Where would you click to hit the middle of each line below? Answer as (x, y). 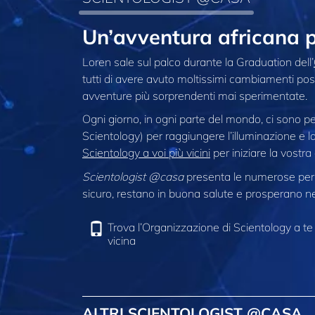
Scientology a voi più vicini (146, 153)
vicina (122, 241)
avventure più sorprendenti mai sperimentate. (195, 95)
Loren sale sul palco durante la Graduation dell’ (198, 62)
